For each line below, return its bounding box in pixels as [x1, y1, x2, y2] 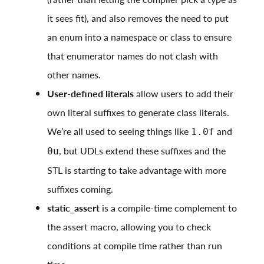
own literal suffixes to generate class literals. [47, 105, 229, 120]
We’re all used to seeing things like [47, 124, 191, 138]
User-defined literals [47, 87, 134, 101]
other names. [47, 68, 101, 82]
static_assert [47, 201, 100, 215]
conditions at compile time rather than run [47, 239, 222, 253]
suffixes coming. [47, 182, 113, 196]
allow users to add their [134, 87, 233, 101]
